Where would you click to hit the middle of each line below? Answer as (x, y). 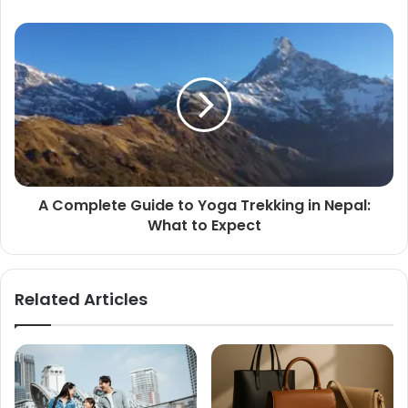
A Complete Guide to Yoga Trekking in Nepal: (204, 206)
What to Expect (204, 226)
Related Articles (81, 300)
